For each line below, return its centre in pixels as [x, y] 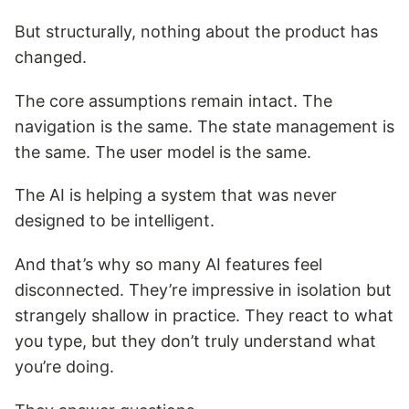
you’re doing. [64, 367]
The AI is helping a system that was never [176, 195]
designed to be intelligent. [115, 221]
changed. [51, 57]
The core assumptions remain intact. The [173, 100]
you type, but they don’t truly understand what [195, 341]
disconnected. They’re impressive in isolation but [203, 290]
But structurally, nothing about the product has [196, 31]
